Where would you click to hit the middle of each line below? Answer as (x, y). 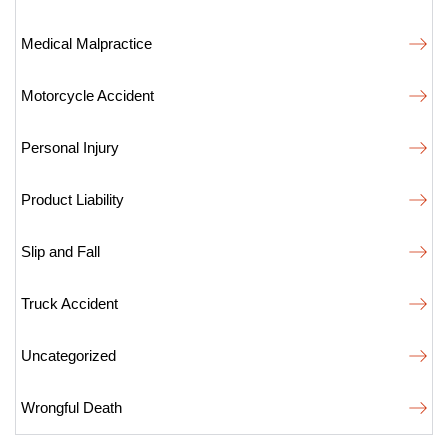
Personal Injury (70, 147)
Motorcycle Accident (87, 95)
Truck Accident (69, 303)
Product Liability (72, 199)
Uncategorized (68, 355)
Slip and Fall (60, 251)
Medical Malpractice (86, 43)
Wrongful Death (71, 407)
